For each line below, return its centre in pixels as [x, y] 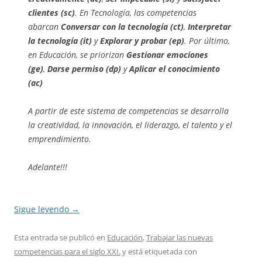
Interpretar [209, 27]
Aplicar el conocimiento [175, 69]
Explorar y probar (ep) [142, 41]
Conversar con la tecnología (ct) [122, 27]
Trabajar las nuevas [180, 238]
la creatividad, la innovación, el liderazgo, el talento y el [130, 125]
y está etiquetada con [159, 252]
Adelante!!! [48, 167]
